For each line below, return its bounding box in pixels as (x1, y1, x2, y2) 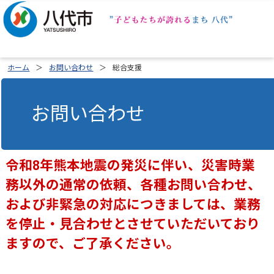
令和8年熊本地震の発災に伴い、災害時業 (6, 158, 256, 174)
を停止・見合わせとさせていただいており (6, 217, 261, 232)
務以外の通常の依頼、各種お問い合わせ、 (6, 177, 262, 193)
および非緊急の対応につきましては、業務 (6, 197, 261, 213)
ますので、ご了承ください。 (6, 236, 180, 252)
